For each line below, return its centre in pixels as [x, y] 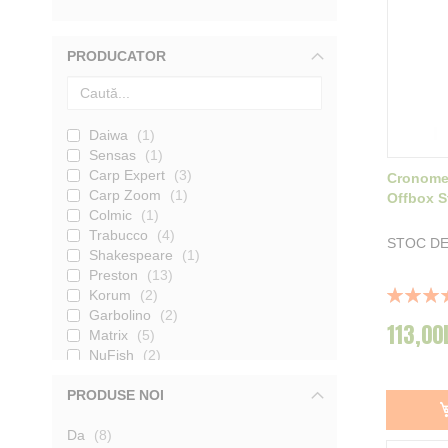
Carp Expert [127, 174]
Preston [113, 274]
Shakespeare [131, 254]
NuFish [111, 354]
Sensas [112, 154]
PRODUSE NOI [115, 394]
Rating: [408, 293]
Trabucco [118, 234]
